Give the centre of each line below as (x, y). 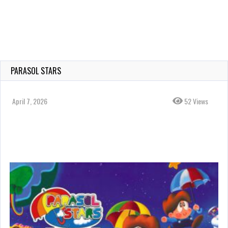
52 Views (195, 101)
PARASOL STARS (36, 71)
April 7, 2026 (30, 101)
